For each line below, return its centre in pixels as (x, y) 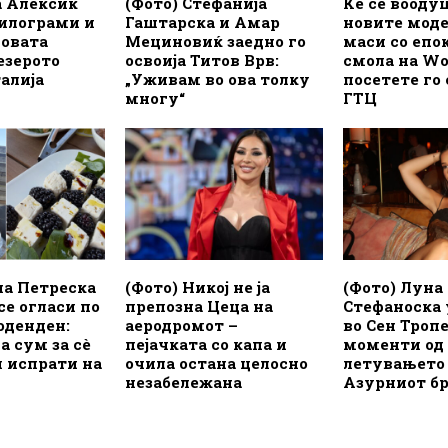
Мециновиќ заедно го (215, 40)
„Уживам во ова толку (217, 78)
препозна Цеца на (198, 305)
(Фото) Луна (392, 286)
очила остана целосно (216, 362)
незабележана (183, 381)
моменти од (393, 343)
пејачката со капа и (205, 343)
